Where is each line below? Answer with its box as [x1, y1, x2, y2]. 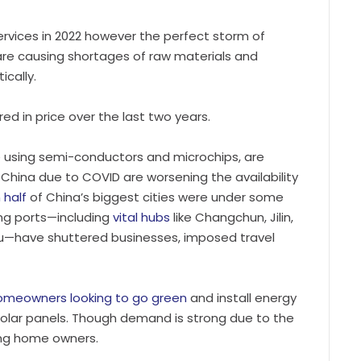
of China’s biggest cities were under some [27, 188, 284, 205]
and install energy [187, 288, 297, 306]
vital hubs [113, 208, 170, 226]
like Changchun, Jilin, [170, 208, 293, 226]
